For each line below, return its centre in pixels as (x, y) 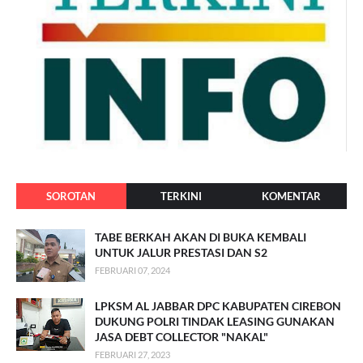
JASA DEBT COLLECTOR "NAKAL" (181, 337)
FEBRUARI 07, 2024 (132, 271)
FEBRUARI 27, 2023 (132, 355)
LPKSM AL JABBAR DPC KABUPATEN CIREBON (218, 306)
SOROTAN (71, 196)
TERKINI (181, 196)
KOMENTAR (292, 196)
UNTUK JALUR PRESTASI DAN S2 (181, 253)
